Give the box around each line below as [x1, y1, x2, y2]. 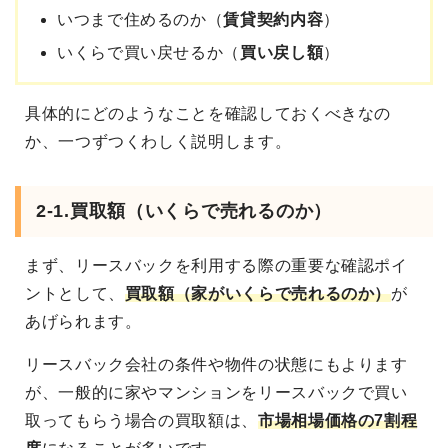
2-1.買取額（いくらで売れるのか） [36, 201, 332, 222]
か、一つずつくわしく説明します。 [25, 133, 292, 151]
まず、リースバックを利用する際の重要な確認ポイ [25, 257, 408, 275]
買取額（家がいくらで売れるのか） [124, 285, 392, 303]
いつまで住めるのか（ [57, 11, 224, 29]
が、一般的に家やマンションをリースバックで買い [25, 384, 408, 402]
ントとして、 [25, 285, 125, 303]
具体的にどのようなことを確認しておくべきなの [25, 105, 392, 123]
